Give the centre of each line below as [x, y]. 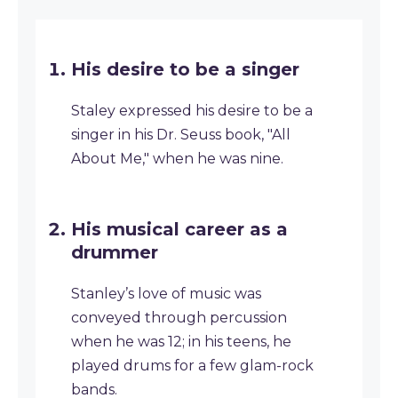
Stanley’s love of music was [166, 294]
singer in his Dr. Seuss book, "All [181, 135]
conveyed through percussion [179, 318]
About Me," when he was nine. [177, 159]
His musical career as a [179, 229]
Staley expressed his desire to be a [192, 111]
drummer [115, 252]
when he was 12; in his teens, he [181, 342]
